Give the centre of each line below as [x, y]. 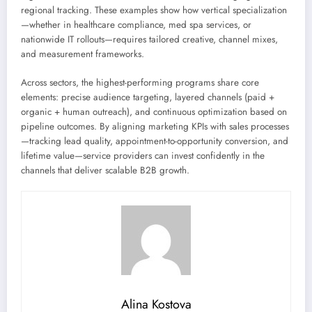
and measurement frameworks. [83, 54]
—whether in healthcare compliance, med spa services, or [136, 25]
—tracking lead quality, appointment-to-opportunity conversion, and [155, 141]
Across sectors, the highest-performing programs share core [140, 82]
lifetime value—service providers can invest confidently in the [143, 155]
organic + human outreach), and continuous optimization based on [154, 111]
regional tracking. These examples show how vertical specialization [154, 10]
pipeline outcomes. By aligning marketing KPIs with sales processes [155, 126]
